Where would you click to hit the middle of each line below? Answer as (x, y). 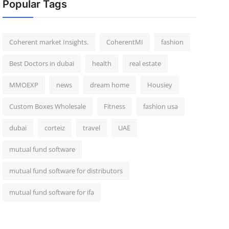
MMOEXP (24, 85)
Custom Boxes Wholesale (47, 106)
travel (91, 128)
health (101, 63)
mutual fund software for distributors (66, 171)
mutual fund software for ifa (51, 192)
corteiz (54, 128)
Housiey (159, 85)
